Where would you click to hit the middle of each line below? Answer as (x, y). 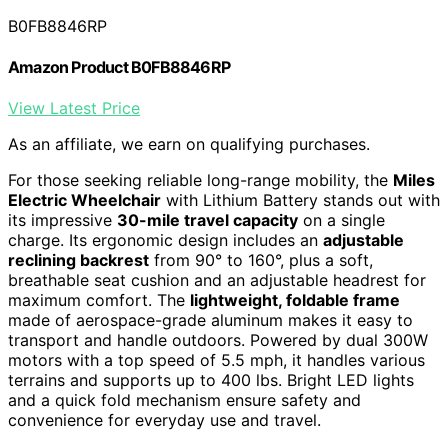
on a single (341, 220)
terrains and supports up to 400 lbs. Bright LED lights (211, 380)
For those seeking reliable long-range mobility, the (200, 180)
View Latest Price (74, 108)
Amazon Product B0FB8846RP (119, 66)
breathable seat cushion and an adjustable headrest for (217, 280)
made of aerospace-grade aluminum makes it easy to (210, 320)
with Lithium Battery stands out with (300, 200)
